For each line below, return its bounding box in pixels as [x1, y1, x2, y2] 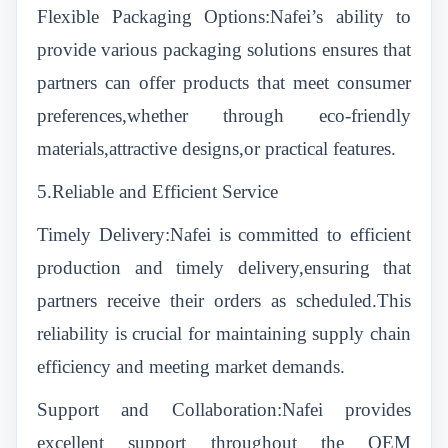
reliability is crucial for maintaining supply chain [37, 323, 411, 344]
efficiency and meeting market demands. [37, 356, 345, 377]
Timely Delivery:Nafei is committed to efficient [37, 224, 411, 245]
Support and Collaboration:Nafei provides [37, 399, 411, 420]
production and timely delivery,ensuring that [37, 257, 411, 278]
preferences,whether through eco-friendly [37, 105, 411, 126]
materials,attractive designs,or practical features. [37, 138, 396, 159]
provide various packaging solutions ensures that [37, 39, 411, 60]
